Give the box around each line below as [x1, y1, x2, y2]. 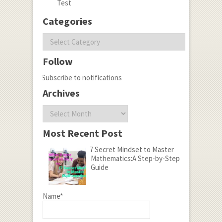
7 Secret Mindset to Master [89, 145, 174, 155]
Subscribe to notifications [41, 73, 122, 83]
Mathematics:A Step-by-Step [90, 154, 180, 164]
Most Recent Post [42, 127, 122, 140]
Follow [42, 55, 73, 68]
